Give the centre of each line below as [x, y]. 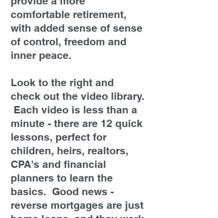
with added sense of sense [77, 28]
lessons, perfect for [59, 137]
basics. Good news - [62, 191]
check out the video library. [78, 96]
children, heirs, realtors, [70, 151]
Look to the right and [62, 82]
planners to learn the [62, 178]
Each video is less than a [74, 110]
